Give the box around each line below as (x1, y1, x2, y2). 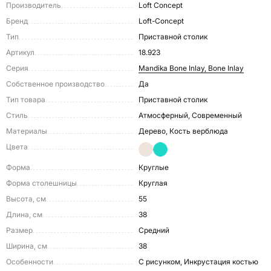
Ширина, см (6, 241, 47, 250)
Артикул (6, 48, 34, 57)
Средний (144, 226, 169, 235)
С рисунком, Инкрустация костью (144, 257, 258, 266)
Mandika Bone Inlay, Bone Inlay (145, 64, 244, 73)
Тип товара (6, 95, 45, 104)
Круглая (143, 178, 168, 188)
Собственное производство (6, 79, 105, 88)
